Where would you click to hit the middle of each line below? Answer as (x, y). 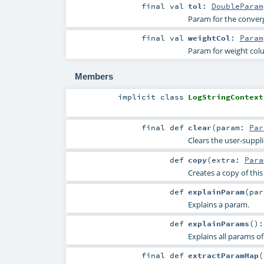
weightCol (209, 38)
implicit (139, 97)
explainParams (218, 223)
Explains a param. (218, 204)
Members (94, 76)
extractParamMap (223, 255)
